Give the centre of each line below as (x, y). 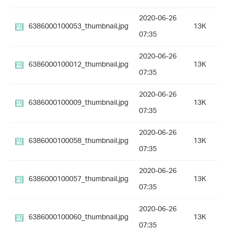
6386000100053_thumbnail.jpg (78, 27)
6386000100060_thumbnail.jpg (78, 218)
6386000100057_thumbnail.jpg (78, 180)
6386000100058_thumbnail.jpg (78, 141)
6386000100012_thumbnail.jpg (78, 65)
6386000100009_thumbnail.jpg (78, 103)
